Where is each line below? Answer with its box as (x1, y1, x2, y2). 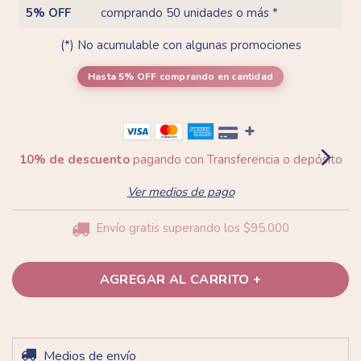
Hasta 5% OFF (88, 70, 157, 84)
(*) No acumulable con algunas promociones (60, 37, 301, 54)
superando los (163, 220, 243, 237)
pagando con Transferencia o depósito (129, 151, 342, 168)
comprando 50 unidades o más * (101, 5, 278, 22)
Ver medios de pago (127, 184, 234, 201)
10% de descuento (19, 151, 130, 168)
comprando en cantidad (159, 70, 273, 84)
